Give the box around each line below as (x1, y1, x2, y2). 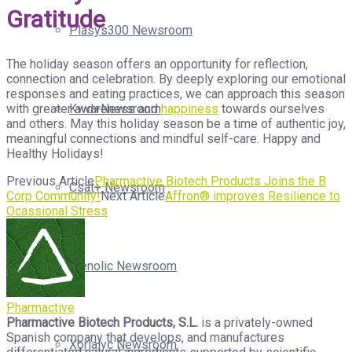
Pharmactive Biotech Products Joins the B (94, 173, 326, 189)
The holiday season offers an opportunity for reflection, (6, 56, 308, 71)
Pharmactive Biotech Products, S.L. (6, 314, 198, 330)
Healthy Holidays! (6, 145, 104, 161)
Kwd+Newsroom (69, 101, 161, 116)
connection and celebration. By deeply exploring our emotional (6, 71, 346, 86)
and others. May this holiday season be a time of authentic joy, (6, 115, 346, 131)
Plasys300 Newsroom (69, 23, 192, 38)
